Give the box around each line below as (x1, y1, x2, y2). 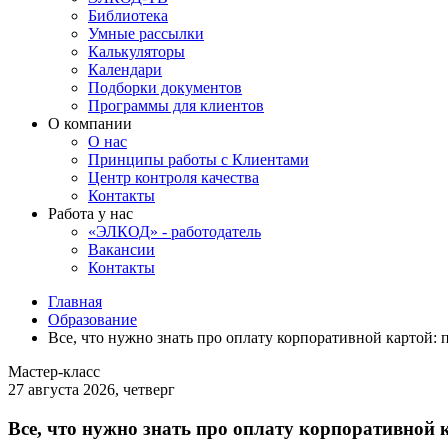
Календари (88, 61, 162, 78)
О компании (48, 115, 132, 132)
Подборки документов (88, 79, 242, 96)
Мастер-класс (8, 363, 100, 380)
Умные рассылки (88, 25, 204, 42)
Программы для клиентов (88, 97, 264, 114)
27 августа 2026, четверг (8, 381, 175, 398)
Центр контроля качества (88, 169, 259, 186)
